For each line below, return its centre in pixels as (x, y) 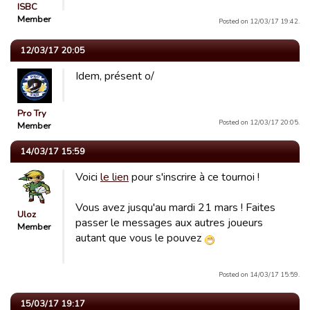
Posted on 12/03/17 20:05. (259, 122)
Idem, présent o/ (115, 76)
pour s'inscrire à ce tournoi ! (194, 177)
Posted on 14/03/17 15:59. (259, 275)
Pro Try (32, 114)
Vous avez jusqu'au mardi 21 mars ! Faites (175, 208)
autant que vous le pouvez (140, 238)
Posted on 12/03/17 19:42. (259, 21)
